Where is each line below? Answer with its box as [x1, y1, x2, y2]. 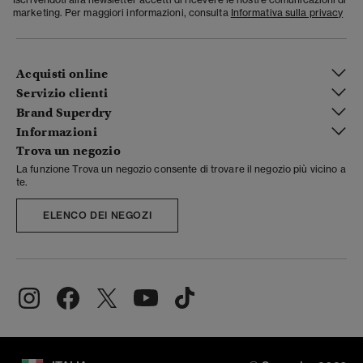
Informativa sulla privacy [230, 6, 344, 19]
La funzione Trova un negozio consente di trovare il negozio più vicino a [16, 162, 346, 175]
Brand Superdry [16, 105, 112, 121]
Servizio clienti [16, 86, 109, 101]
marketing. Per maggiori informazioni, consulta [13, 6, 231, 19]
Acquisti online [16, 66, 109, 82]
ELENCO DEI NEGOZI [43, 208, 152, 221]
